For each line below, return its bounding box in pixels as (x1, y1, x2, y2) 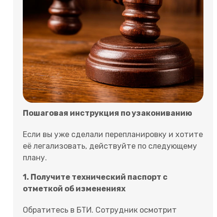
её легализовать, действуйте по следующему (23, 141, 197, 151)
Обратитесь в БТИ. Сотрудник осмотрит (23, 205, 177, 215)
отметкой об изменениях (23, 184, 125, 194)
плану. (23, 153, 47, 163)
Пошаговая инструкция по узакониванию (23, 108, 192, 118)
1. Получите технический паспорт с (23, 172, 168, 182)
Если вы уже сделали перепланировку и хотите (23, 130, 203, 139)
